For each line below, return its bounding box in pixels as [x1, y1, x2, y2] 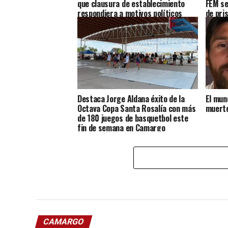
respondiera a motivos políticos [77, 7, 183, 19]
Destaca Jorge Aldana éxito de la [77, 92, 185, 105]
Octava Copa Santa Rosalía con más [77, 102, 196, 115]
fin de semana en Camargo [77, 121, 165, 134]
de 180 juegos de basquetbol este [77, 111, 188, 124]
